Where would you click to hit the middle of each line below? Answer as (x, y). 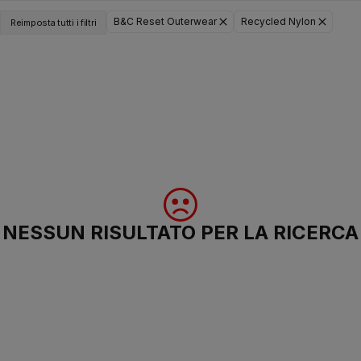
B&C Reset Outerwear (166, 21)
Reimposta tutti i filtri (54, 23)
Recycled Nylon (279, 21)
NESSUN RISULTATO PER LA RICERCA (180, 232)
